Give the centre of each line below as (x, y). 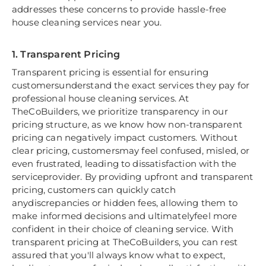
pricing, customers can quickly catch (94, 190)
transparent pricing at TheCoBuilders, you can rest (125, 242)
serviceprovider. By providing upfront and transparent (133, 177)
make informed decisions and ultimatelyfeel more (125, 216)
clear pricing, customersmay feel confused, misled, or (131, 151)
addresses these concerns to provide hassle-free (119, 9)
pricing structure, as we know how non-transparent (127, 125)
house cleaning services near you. (87, 23)
